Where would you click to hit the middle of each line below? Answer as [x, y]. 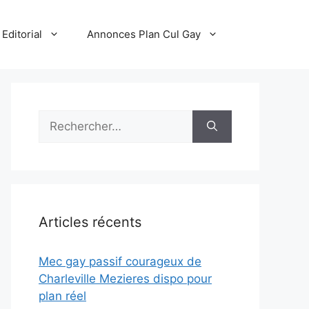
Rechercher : [73, 118]
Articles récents [90, 222]
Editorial [22, 34]
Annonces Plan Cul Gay [144, 34]
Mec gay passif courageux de [120, 261]
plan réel [62, 296]
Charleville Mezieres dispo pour [125, 279]
